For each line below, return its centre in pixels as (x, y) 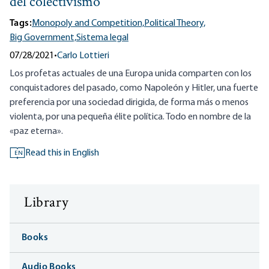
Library (47, 204)
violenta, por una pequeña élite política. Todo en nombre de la (130, 117)
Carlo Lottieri (83, 56)
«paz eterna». (36, 132)
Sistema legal (102, 38)
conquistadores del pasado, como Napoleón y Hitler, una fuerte (134, 89)
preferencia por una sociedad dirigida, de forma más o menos (129, 103)
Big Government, (43, 38)
